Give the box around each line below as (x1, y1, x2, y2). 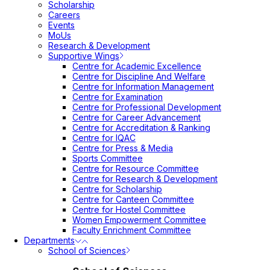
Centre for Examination (72, 92, 163, 102)
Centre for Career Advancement (72, 112, 201, 122)
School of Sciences (48, 245, 126, 256)
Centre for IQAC (72, 133, 136, 143)
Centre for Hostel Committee (72, 204, 186, 215)
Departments (24, 235, 75, 245)
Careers (48, 10, 80, 20)
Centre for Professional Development (72, 102, 221, 112)
